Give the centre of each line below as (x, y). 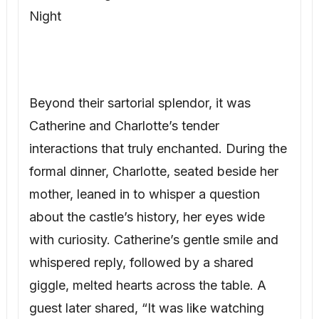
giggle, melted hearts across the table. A (147, 286)
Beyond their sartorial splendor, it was (140, 103)
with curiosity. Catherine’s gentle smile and (153, 240)
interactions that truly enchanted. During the (158, 149)
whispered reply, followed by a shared (141, 263)
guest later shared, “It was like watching (146, 308)
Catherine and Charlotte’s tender (124, 126)
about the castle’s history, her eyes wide (147, 217)
